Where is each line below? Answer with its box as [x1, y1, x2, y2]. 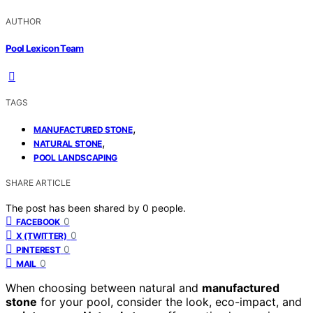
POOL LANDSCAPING [34, 152, 118, 163]
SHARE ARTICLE [6, 177, 71, 188]
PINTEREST [16, 244, 61, 255]
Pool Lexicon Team [6, 42, 84, 54]
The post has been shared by [6, 201, 143, 214]
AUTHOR [6, 16, 41, 27]
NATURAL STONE [34, 138, 103, 149]
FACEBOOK [16, 216, 60, 227]
